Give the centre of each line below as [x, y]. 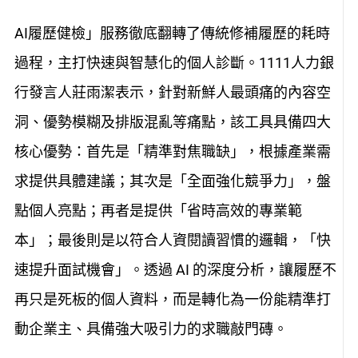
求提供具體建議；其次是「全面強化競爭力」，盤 [172, 181]
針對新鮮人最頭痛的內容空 [244, 92]
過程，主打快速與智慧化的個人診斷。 [136, 63]
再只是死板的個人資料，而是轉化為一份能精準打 [172, 299]
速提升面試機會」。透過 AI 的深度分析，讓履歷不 [175, 270]
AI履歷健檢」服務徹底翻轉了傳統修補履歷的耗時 [172, 33]
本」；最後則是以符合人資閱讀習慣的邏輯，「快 [172, 240]
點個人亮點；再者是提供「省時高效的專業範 [158, 211]
